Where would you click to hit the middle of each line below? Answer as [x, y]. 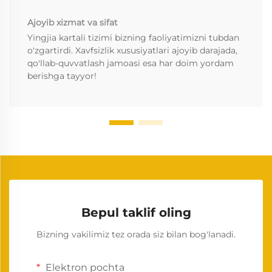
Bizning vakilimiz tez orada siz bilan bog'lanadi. [136, 234]
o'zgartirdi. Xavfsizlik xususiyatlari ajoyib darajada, [132, 50]
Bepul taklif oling [136, 212]
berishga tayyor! [62, 76]
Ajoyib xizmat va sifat [73, 22]
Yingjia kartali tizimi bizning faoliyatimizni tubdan [133, 37]
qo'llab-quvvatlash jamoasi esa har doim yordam [131, 63]
